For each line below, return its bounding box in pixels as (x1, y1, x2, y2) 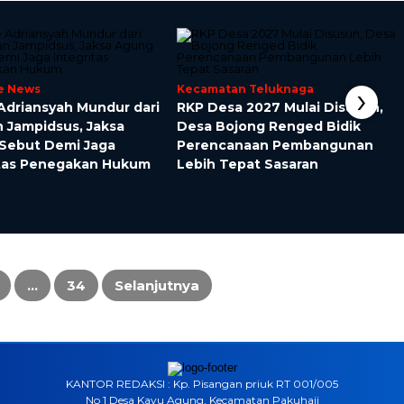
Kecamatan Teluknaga (177, 81, 315, 96)
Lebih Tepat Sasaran (177, 155, 319, 172)
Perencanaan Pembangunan (177, 136, 374, 153)
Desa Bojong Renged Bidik (177, 117, 362, 134)
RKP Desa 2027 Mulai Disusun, (177, 98, 384, 115)
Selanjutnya (115, 276, 199, 294)
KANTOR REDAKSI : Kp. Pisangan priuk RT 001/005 (66, 376, 338, 390)
